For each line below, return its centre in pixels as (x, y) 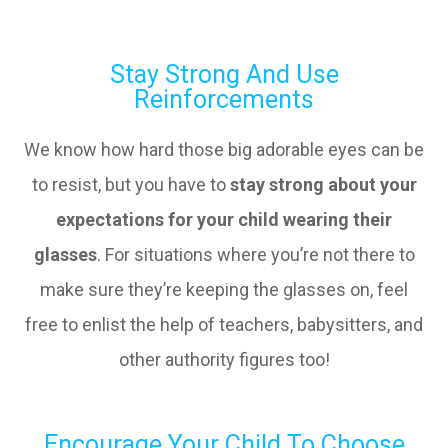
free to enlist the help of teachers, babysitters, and (224, 324)
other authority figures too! (224, 359)
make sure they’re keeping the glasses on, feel (224, 289)
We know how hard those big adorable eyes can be (224, 149)
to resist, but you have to (130, 184)
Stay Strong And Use (224, 74)
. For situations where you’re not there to (255, 254)
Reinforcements (224, 99)
